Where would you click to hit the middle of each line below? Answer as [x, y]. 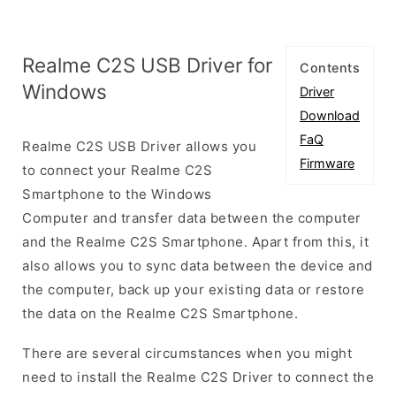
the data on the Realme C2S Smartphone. [160, 313]
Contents [330, 67]
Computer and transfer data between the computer [192, 217]
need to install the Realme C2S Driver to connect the [198, 377]
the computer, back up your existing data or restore [194, 289]
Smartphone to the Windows [117, 194]
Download [330, 115]
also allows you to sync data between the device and [198, 265]
